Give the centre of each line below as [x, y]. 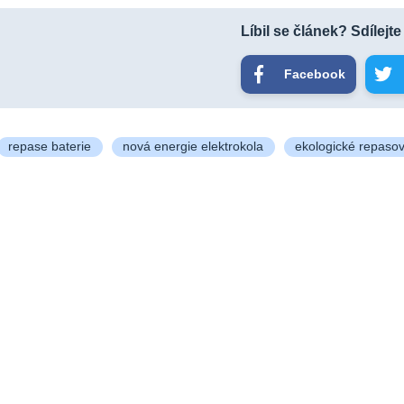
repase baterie [49, 146]
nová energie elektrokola [193, 146]
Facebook [314, 74]
